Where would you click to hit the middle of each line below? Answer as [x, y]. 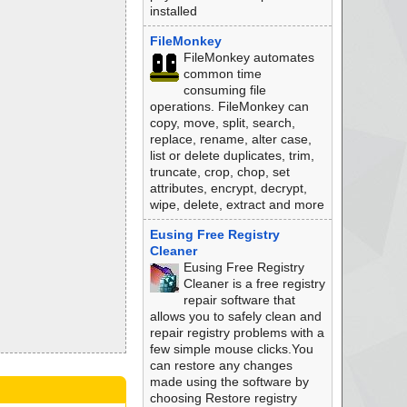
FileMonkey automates [248, 57]
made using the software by [229, 382]
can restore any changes [221, 365]
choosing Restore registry [223, 398]
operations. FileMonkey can [229, 106]
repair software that [239, 300]
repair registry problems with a [237, 333]
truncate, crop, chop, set [219, 172]
